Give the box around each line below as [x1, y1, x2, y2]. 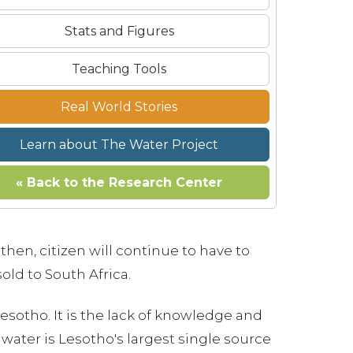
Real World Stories [61, 99, 177, 114]
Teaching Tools [72, 61, 166, 76]
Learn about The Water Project [20, 137, 218, 152]
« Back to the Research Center [16, 175, 222, 190]
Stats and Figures [64, 24, 174, 39]
